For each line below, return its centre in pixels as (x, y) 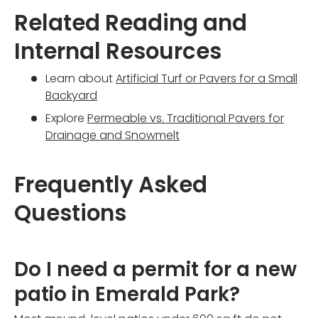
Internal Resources (118, 51)
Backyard (71, 95)
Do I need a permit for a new (155, 270)
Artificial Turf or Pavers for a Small (207, 78)
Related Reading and (131, 23)
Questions (70, 214)
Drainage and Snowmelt (113, 135)
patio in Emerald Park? (127, 295)
